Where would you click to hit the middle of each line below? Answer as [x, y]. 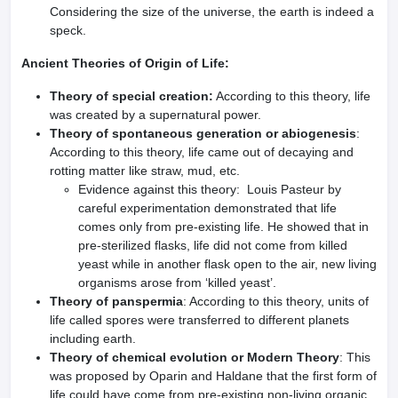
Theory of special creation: [131, 96]
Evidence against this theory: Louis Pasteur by [210, 189]
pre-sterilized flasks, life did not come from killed [213, 245]
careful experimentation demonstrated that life [207, 208]
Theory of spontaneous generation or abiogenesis [203, 133]
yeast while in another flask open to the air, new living [227, 264]
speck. [70, 30]
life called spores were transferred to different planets [199, 320]
